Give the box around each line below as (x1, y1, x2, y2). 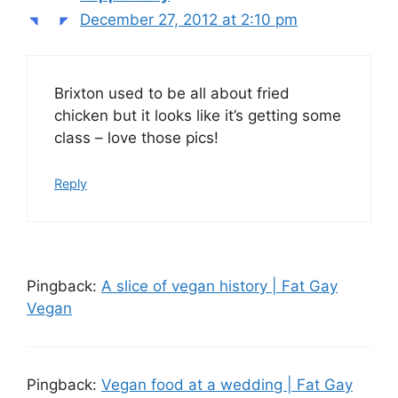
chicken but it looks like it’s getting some (54, 107, 341, 125)
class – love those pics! (54, 129, 219, 147)
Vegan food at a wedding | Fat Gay (101, 375, 353, 394)
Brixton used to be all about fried (54, 84, 290, 103)
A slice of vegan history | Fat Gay (101, 276, 338, 295)
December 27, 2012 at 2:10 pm (80, 10, 298, 28)
